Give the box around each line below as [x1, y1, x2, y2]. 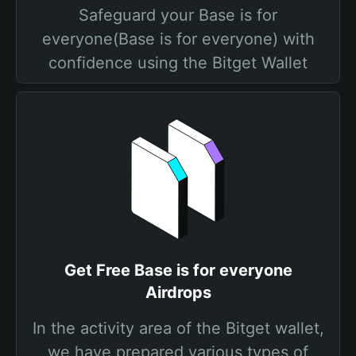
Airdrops [145, 283, 211, 302]
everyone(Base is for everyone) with [41, 29, 315, 48]
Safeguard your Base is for [79, 6, 277, 25]
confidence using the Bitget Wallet [48, 53, 308, 72]
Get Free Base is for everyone [64, 261, 292, 280]
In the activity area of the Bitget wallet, [32, 319, 324, 338]
